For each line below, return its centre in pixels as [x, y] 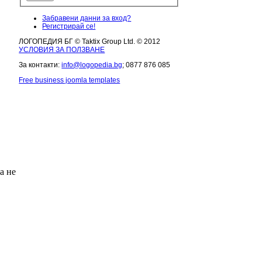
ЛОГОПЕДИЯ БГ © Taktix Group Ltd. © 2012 [90, 41]
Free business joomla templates [70, 80]
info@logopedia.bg [92, 65]
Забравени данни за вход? [87, 18]
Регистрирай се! [69, 26]
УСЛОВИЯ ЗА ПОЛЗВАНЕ [62, 49]
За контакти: [40, 65]
